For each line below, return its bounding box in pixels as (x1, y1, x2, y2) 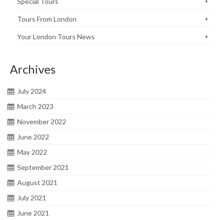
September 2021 (17, 163, 69, 172)
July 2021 (17, 193, 46, 202)
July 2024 (17, 87, 46, 96)
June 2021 (17, 209, 49, 218)
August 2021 (17, 178, 57, 187)
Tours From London (17, 15, 77, 24)
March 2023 (17, 102, 54, 111)
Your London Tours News (17, 32, 95, 41)
